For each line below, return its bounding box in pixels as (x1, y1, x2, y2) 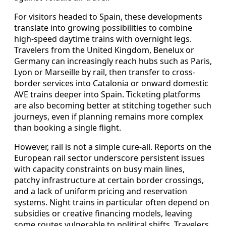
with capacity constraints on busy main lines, (14, 163, 185, 175)
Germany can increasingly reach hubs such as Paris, (14, 55, 212, 67)
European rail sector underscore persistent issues (14, 152, 205, 164)
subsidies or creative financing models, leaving (14, 208, 192, 219)
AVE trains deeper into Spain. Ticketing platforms (14, 89, 201, 100)
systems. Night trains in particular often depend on (14, 197, 209, 208)
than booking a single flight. (14, 122, 121, 134)
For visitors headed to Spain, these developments (14, 11, 202, 23)
